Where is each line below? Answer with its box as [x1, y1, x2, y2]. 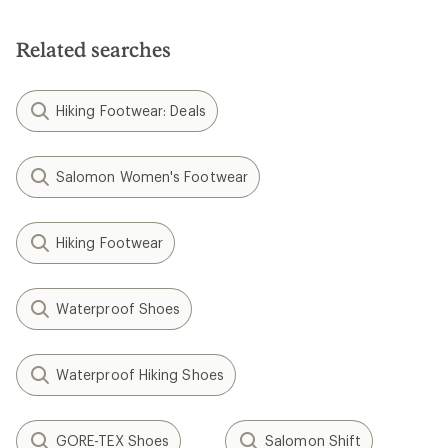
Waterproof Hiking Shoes [56, 365, 224, 383]
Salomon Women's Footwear [56, 167, 248, 185]
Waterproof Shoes [56, 299, 181, 317]
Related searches [16, 36, 171, 61]
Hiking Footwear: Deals [56, 101, 206, 119]
